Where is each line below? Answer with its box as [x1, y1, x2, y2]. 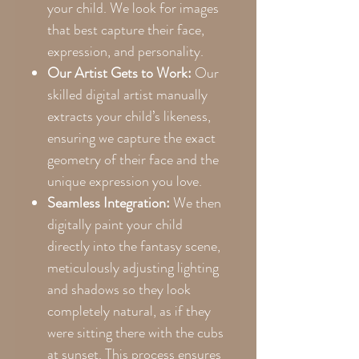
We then [170, 192, 221, 213]
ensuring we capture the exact [47, 127, 216, 148]
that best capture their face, [47, 18, 204, 40]
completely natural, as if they [47, 300, 211, 321]
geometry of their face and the [47, 148, 219, 170]
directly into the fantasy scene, [47, 235, 220, 256]
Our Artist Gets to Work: [47, 62, 192, 83]
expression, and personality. [47, 40, 204, 62]
